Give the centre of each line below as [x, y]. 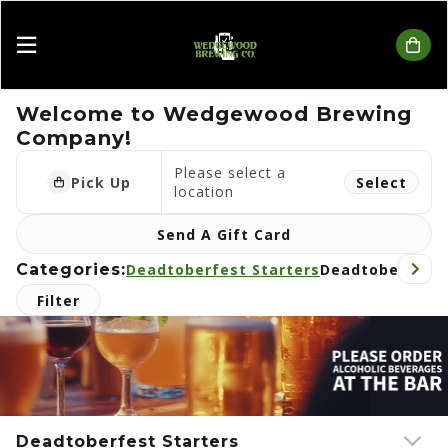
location [204, 191]
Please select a [230, 172]
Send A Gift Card [224, 234]
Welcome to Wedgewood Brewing [214, 114]
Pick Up [101, 182]
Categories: [71, 269]
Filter [58, 300]
